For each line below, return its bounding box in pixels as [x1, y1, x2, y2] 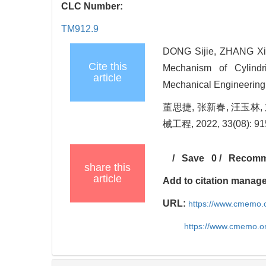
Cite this [88, 61, 127, 73]
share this [84, 161, 131, 174]
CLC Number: [61, 1, 125, 12]
